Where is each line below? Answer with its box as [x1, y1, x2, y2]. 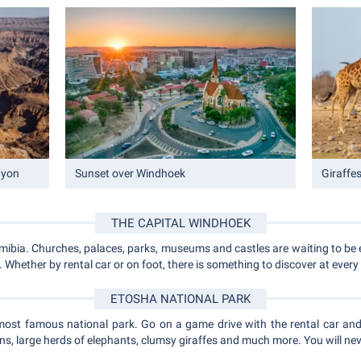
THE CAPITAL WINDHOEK [110, 216, 251, 231]
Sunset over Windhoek [74, 167, 185, 180]
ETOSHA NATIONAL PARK [110, 292, 251, 307]
